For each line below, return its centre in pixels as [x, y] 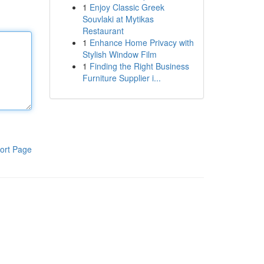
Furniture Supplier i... [121, 78]
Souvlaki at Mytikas [118, 19]
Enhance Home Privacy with [141, 42]
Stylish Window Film [119, 54]
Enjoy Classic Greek [127, 7]
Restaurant [103, 31]
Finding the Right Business [139, 66]
